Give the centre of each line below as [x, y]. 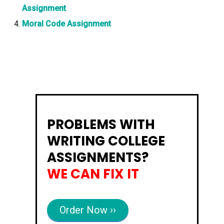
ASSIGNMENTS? [99, 157]
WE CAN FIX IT [93, 174]
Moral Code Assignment [66, 24]
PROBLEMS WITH [101, 124]
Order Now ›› [88, 210]
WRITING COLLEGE [106, 141]
